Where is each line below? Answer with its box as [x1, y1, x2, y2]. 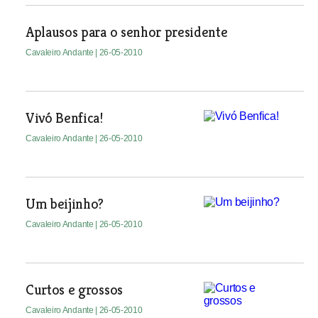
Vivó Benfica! [25, 109, 103, 127]
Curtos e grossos [25, 281, 123, 299]
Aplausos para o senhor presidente [25, 23, 228, 41]
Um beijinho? [25, 195, 104, 213]
